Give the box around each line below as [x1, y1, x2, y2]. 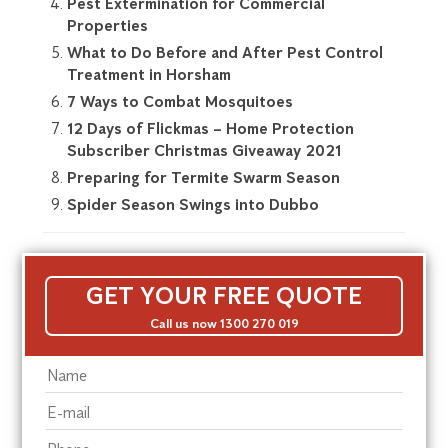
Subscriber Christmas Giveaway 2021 [66, 140, 341, 160]
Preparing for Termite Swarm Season [66, 167, 340, 187]
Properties [66, 15, 148, 35]
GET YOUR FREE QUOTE [86, 279, 362, 310]
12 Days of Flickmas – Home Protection [66, 118, 354, 138]
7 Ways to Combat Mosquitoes [66, 91, 293, 111]
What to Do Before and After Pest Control [66, 42, 383, 62]
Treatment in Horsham [66, 64, 231, 84]
